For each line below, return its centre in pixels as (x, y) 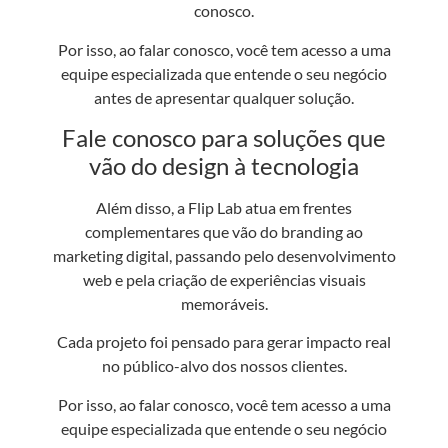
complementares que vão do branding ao (224, 232)
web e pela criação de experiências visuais (224, 280)
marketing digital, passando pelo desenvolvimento (224, 256)
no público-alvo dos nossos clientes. (224, 366)
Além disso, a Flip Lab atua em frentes (224, 208)
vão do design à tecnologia (224, 166)
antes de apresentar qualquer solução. (224, 97)
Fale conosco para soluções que (224, 138)
